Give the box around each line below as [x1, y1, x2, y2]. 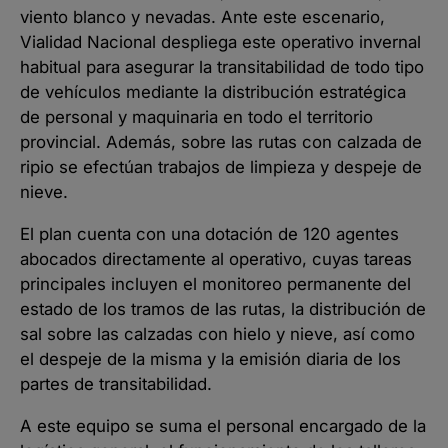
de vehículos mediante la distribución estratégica [20, 82, 406, 103]
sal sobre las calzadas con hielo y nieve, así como [20, 323, 415, 344]
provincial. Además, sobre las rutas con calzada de [20, 132, 422, 153]
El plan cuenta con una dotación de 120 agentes [20, 223, 399, 244]
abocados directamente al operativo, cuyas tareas [20, 248, 412, 269]
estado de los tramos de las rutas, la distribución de [20, 298, 426, 319]
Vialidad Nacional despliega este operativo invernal [20, 32, 421, 53]
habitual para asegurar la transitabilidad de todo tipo [20, 57, 424, 78]
